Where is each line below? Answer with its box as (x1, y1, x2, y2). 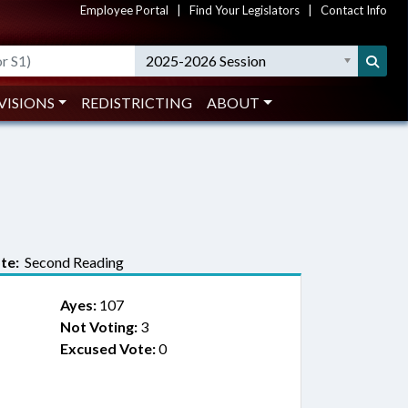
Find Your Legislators (189, 3, 300, 17)
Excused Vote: (59, 340, 156, 357)
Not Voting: (59, 318, 138, 335)
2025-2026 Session (146, 52, 267, 69)
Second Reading (19, 253, 124, 270)
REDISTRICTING (81, 94, 193, 111)
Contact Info (321, 3, 387, 17)
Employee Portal (80, 3, 168, 17)
